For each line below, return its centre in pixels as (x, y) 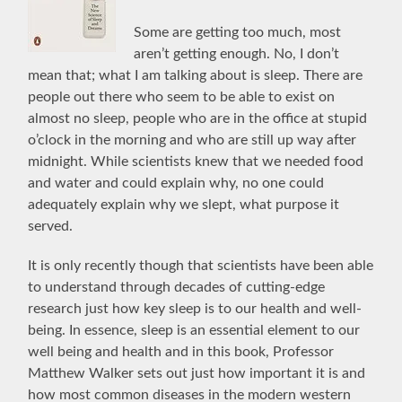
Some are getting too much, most (238, 32)
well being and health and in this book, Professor (181, 351)
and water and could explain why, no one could (176, 183)
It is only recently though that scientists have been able (201, 265)
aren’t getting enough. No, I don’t (237, 53)
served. (51, 226)
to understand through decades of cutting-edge (177, 287)
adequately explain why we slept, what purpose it (184, 204)
